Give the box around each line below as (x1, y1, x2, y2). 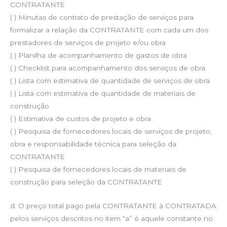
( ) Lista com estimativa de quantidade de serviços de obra (10, 76, 210, 85)
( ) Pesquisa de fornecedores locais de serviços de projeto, (10, 127, 212, 135)
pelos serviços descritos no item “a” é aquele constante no (10, 214, 213, 222)
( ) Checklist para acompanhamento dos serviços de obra (10, 63, 205, 72)
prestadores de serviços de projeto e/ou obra (10, 38, 166, 47)
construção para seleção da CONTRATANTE (10, 177, 162, 186)
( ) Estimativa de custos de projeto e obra (10, 114, 151, 123)
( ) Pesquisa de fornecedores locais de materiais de (10, 165, 186, 173)
